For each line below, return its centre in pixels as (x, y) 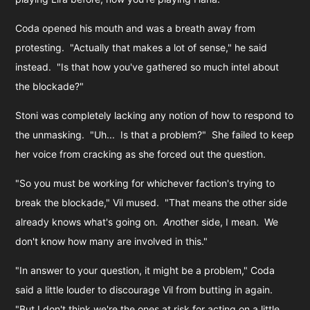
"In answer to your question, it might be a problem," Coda (145, 270)
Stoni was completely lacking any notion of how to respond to (155, 115)
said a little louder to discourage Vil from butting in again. (146, 289)
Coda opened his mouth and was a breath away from (136, 28)
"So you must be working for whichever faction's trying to (145, 183)
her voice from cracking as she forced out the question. (141, 154)
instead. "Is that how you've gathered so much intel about (147, 66)
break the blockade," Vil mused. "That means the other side (152, 202)
